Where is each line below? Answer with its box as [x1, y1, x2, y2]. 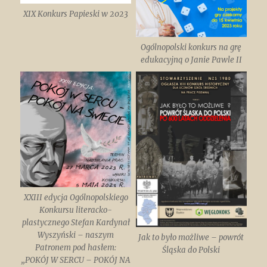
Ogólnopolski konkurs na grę [141, 42, 242, 53]
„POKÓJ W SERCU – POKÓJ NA [21, 255, 131, 266]
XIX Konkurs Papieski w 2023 [23, 8, 129, 19]
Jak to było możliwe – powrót [138, 232, 244, 243]
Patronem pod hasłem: [35, 243, 117, 253]
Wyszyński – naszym [38, 230, 114, 241]
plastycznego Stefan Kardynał [21, 218, 130, 228]
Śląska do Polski [162, 244, 221, 255]
